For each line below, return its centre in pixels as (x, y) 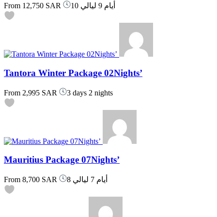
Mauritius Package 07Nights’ (62, 160)
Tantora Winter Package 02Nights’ (73, 73)
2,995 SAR (39, 93)
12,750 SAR (41, 6)
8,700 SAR (39, 179)
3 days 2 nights (90, 93)
